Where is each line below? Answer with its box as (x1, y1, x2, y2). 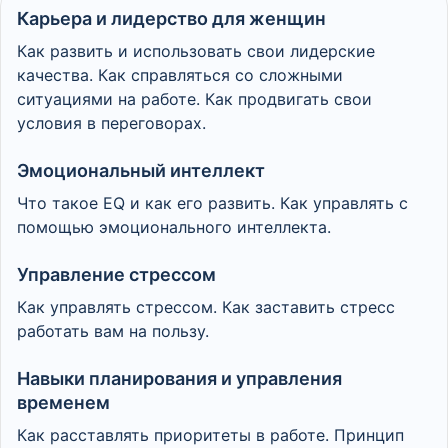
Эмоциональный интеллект (17, 160, 265, 181)
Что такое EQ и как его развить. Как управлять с (17, 193, 408, 213)
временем (17, 392, 110, 413)
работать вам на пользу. (17, 321, 209, 341)
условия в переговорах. (17, 113, 206, 133)
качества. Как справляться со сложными (17, 65, 343, 85)
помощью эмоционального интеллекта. (17, 217, 331, 237)
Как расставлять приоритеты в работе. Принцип (17, 425, 404, 445)
